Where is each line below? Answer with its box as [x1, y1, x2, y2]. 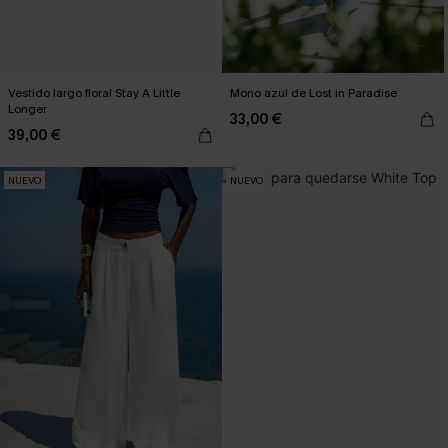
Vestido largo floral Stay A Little [8, 85, 180, 101]
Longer [8, 101, 47, 117]
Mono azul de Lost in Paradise [230, 85, 397, 101]
